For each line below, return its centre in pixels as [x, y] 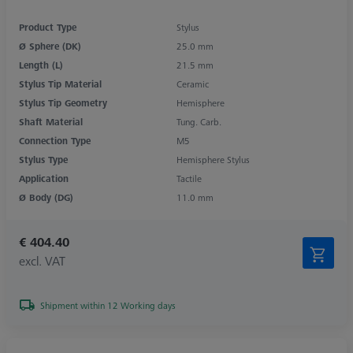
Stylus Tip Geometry [63, 102]
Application [44, 178]
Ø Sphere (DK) [50, 46]
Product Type [48, 27]
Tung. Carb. [199, 121]
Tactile [189, 178]
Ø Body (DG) [46, 197]
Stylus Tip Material [60, 84]
